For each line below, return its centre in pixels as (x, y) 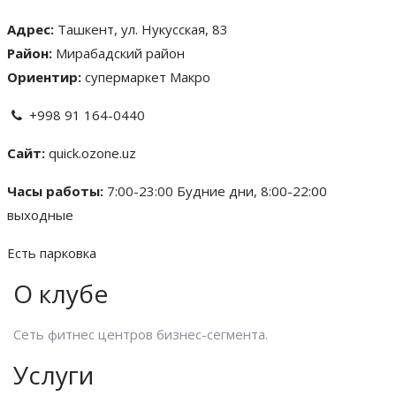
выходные (40, 215)
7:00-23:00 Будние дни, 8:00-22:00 (217, 191)
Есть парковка (52, 253)
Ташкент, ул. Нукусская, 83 (143, 29)
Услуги (53, 375)
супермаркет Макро (148, 77)
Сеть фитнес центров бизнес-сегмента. (141, 334)
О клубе (61, 293)
